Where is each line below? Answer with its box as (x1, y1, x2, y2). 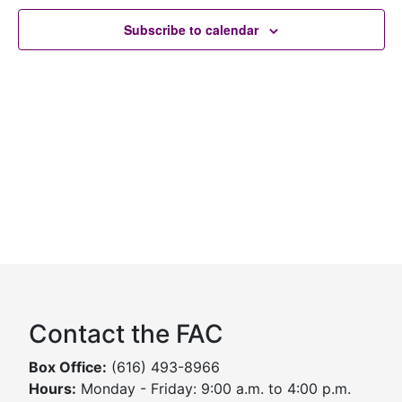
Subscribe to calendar (124, 21, 258, 39)
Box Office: (29, 358, 107, 376)
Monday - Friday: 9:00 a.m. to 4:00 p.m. (76, 380, 351, 398)
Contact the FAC (29, 319, 223, 349)
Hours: (29, 380, 76, 398)
